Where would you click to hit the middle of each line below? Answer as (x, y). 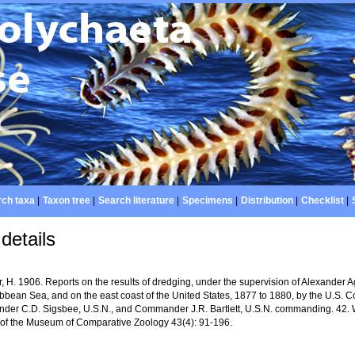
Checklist (322, 200)
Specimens (207, 200)
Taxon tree (66, 200)
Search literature (136, 200)
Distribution (267, 200)
